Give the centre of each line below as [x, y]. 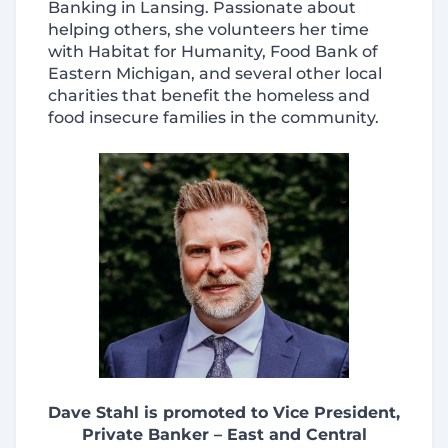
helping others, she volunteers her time [208, 29]
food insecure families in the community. [213, 117]
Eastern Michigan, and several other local [215, 73]
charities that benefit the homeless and [209, 95]
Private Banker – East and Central [224, 434]
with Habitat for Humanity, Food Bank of [213, 51]
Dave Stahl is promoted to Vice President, [224, 412]
